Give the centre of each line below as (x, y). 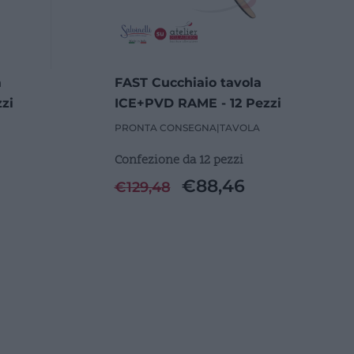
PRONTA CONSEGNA (165, 127)
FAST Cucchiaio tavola (188, 82)
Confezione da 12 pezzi (179, 160)
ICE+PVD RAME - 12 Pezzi (198, 103)
